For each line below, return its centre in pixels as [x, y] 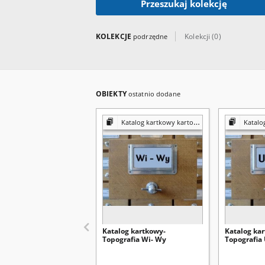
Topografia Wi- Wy [134, 239]
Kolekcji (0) [203, 36]
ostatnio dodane [154, 94]
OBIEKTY [112, 94]
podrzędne [151, 36]
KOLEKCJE [115, 36]
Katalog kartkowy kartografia [157, 122]
